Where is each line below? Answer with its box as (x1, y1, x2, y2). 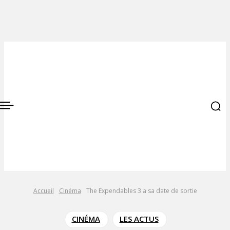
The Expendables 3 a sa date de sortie (86, 186, 197, 195)
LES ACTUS (119, 214, 159, 224)
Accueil (33, 186, 54, 195)
